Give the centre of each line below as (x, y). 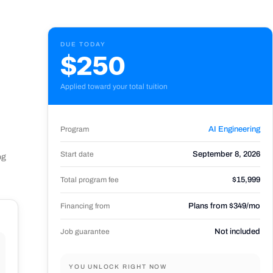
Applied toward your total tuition (114, 87)
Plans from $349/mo (224, 206)
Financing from (85, 206)
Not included (237, 232)
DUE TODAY (83, 44)
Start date (77, 154)
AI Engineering (234, 129)
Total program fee (90, 179)
